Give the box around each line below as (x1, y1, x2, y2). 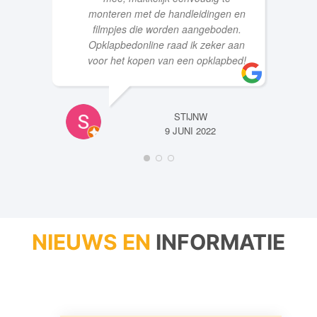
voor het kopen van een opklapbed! (87, 52, 246, 67)
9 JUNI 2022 (165, 122, 216, 137)
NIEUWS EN (32, 228, 151, 254)
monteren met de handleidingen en (88, 5, 246, 20)
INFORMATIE (156, 228, 285, 254)
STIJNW (173, 108, 207, 122)
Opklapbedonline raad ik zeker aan (88, 36, 245, 51)
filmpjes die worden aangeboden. (92, 21, 241, 35)
